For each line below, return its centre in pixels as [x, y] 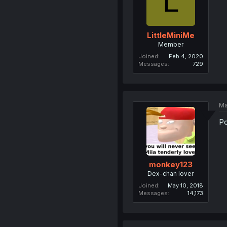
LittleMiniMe [171, 35]
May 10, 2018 [185, 185]
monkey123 [171, 164]
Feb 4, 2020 [186, 56]
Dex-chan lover [171, 174]
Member [171, 44]
